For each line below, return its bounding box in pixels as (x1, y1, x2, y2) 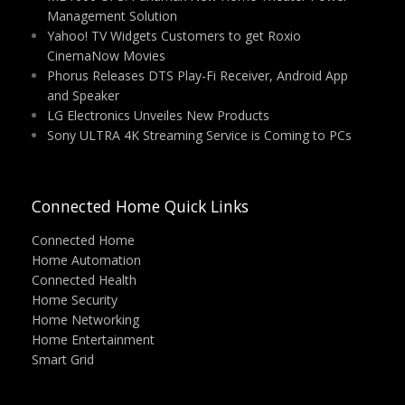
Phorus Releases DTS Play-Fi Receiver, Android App (46, 67, 348, 84)
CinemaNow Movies (46, 47, 165, 64)
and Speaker (46, 87, 119, 104)
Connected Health (32, 271, 137, 288)
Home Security (32, 291, 118, 308)
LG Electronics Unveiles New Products (46, 107, 269, 124)
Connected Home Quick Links (32, 195, 249, 217)
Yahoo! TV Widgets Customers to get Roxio (46, 27, 301, 44)
